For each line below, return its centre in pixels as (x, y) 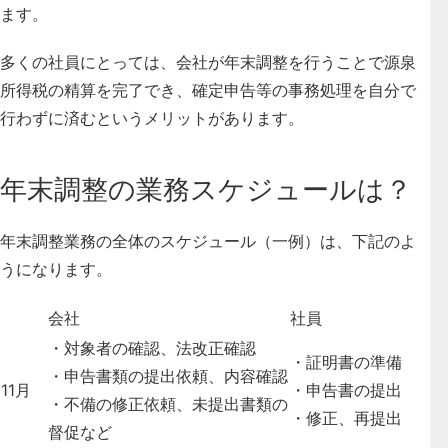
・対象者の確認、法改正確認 (152, 347)
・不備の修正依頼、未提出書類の (168, 403)
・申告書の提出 (346, 389)
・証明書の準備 (346, 361)
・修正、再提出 (346, 417)
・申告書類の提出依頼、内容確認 (168, 375)
